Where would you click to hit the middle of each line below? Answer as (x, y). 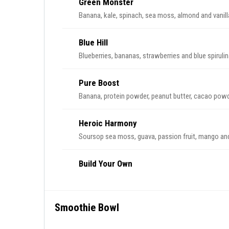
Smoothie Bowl (87, 208)
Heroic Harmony (108, 123)
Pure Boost (99, 83)
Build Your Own (106, 164)
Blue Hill (93, 42)
